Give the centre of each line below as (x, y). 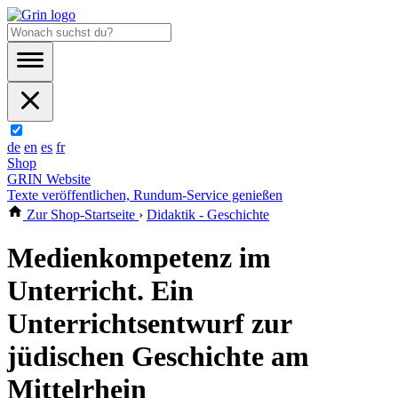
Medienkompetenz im (139, 258)
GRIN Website (49, 179)
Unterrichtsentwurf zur (149, 324)
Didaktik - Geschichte (208, 215)
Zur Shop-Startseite (81, 215)
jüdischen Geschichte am (158, 357)
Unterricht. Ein (100, 291)
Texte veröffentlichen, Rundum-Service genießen (145, 195)
